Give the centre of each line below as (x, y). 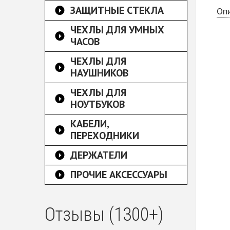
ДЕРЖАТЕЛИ (99, 155)
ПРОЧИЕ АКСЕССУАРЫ (119, 175)
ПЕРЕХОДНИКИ (105, 136)
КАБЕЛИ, (90, 124)
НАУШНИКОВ (99, 73)
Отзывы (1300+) (104, 215)
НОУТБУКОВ (98, 104)
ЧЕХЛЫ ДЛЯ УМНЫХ (117, 30)
